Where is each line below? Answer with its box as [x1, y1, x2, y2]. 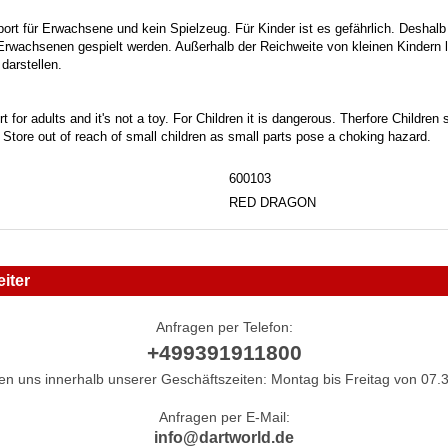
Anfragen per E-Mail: [158, 408, 290, 425]
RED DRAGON [229, 194, 316, 210]
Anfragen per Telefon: [155, 318, 293, 335]
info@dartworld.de [154, 428, 294, 446]
